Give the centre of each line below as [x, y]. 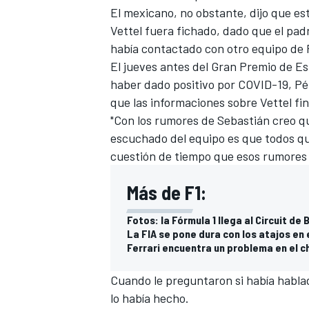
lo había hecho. [150, 298]
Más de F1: [167, 192]
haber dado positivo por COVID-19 [199, 84]
